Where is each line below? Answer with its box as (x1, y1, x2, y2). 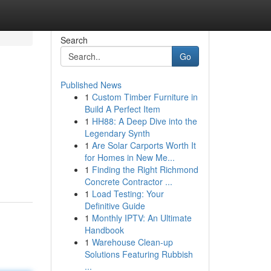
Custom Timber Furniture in (91, 91, 198, 103)
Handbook (84, 224, 124, 236)
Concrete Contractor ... (84, 175, 172, 188)
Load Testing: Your (91, 188, 164, 200)
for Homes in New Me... (84, 151, 175, 163)
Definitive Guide (84, 200, 145, 212)
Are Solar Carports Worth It (91, 139, 196, 151)
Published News (60, 79, 122, 91)
